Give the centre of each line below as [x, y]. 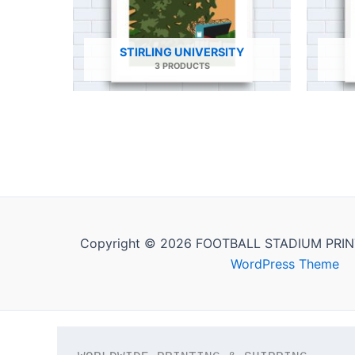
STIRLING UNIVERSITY [182, 52]
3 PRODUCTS [182, 67]
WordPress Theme [285, 264]
